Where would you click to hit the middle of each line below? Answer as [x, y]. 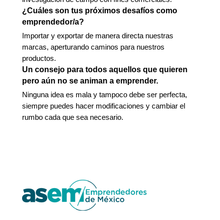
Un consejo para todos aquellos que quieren [105, 70]
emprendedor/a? [53, 22]
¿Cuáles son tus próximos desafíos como [99, 11]
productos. [39, 58]
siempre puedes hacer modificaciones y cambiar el [103, 106]
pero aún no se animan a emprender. [90, 81]
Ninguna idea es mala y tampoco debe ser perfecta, [104, 95]
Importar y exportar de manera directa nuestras [97, 36]
